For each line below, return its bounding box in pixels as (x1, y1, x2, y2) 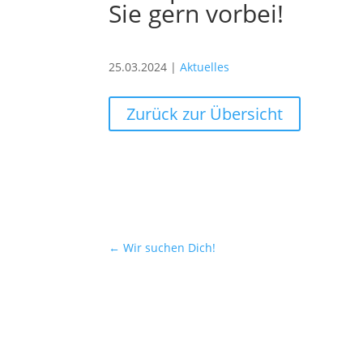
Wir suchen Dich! (123, 239, 216, 255)
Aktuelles (180, 59, 230, 75)
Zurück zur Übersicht (126, 102, 284, 125)
